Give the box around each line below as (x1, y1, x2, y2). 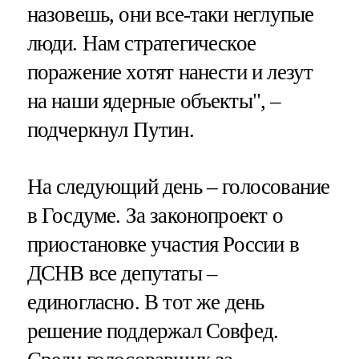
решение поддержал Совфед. (26, 319, 279, 344)
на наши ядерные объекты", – (26, 89, 281, 114)
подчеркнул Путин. (26, 118, 194, 143)
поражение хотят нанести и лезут (26, 60, 313, 85)
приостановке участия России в (26, 232, 299, 257)
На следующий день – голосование (26, 175, 330, 200)
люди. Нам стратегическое (26, 31, 256, 56)
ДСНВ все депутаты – (26, 261, 218, 286)
